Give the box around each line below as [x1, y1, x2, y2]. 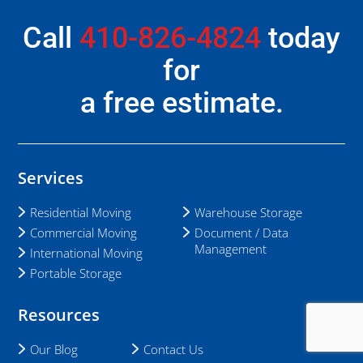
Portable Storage [30, 264, 122, 281]
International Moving [30, 244, 143, 261]
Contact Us [143, 340, 204, 357]
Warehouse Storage [194, 203, 302, 220]
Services [18, 166, 84, 189]
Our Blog [30, 340, 79, 357]
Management [194, 240, 267, 257]
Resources [18, 303, 100, 326]
